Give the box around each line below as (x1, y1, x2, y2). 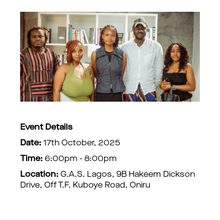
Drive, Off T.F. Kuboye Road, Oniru (20, 182, 150, 190)
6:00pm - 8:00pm (43, 155, 117, 163)
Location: (20, 171, 58, 179)
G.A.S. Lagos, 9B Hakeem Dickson (58, 171, 195, 179)
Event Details (20, 124, 73, 132)
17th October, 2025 (43, 139, 120, 147)
